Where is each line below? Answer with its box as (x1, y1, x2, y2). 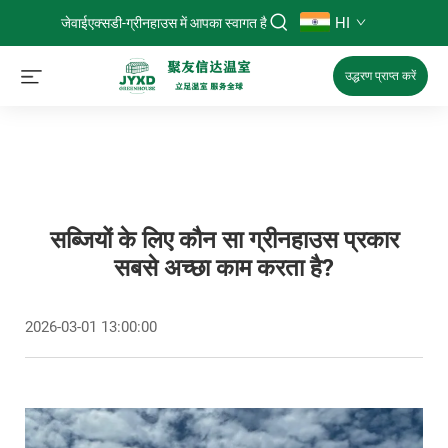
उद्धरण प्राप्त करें (345, 69, 416, 83)
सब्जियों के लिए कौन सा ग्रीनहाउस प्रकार (49, 226, 399, 254)
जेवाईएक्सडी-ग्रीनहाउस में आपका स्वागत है (61, 15, 267, 31)
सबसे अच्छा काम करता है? (114, 254, 334, 282)
